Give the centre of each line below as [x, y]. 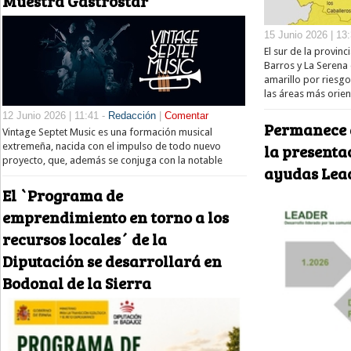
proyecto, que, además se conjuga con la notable [114, 160]
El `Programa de [63, 195]
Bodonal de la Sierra [77, 283]
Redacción [132, 115]
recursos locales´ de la [85, 239]
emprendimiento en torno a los [116, 217]
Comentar [186, 115]
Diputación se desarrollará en [112, 261]
